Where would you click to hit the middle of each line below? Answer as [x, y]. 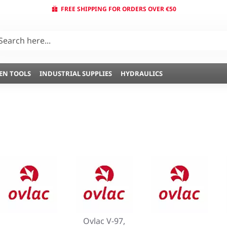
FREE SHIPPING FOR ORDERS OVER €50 [118, 9]
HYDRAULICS [142, 73]
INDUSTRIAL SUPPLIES [76, 73]
